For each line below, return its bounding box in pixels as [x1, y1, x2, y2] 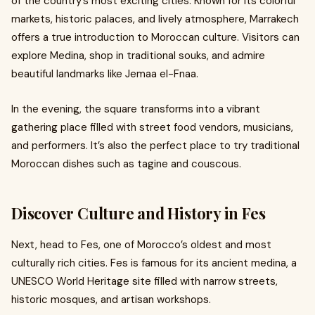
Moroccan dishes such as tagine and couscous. [11, 157, 241, 171]
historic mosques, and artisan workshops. [11, 292, 211, 307]
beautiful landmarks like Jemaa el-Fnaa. [11, 67, 198, 81]
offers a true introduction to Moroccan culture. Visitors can [11, 30, 300, 44]
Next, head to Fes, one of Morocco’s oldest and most [11, 238, 271, 252]
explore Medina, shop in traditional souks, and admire [11, 49, 265, 63]
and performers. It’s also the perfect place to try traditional [11, 139, 300, 153]
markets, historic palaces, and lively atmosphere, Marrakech [11, 12, 299, 26]
